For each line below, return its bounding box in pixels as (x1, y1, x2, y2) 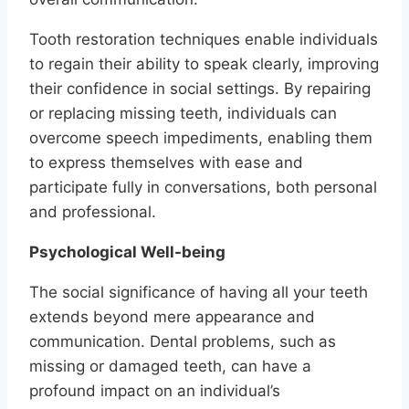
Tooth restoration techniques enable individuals (29, 30, 378, 49)
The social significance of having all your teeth (29, 283, 368, 302)
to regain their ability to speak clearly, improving (29, 55, 379, 74)
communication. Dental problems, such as (29, 332, 336, 351)
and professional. (29, 203, 156, 222)
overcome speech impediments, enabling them (29, 129, 372, 148)
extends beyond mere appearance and (29, 308, 315, 327)
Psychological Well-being (29, 243, 225, 262)
